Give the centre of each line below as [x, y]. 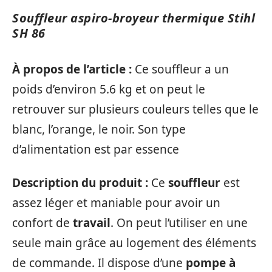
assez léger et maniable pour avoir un [116, 203]
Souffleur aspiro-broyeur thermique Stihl [134, 18]
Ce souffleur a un [182, 69]
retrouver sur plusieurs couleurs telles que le [135, 109]
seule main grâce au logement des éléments [134, 243]
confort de [42, 223]
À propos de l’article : [73, 69]
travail [92, 223]
